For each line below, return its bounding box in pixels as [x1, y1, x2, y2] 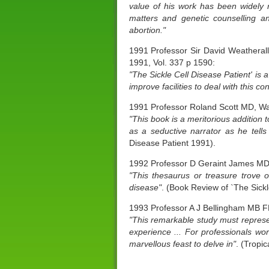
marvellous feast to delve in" [128, 239, 236, 249]
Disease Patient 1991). [128, 138, 216, 148]
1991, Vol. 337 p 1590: [128, 58, 215, 67]
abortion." [128, 25, 166, 35]
